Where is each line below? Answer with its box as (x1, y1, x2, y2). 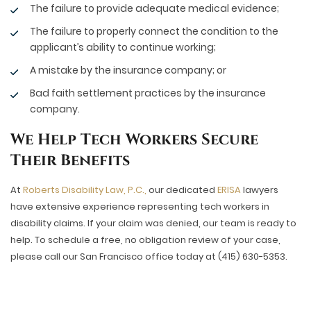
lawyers (241, 183, 278, 196)
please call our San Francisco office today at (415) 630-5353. (10, 250, 287, 263)
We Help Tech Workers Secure (10, 130, 258, 150)
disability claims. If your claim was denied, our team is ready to (10, 217, 296, 230)
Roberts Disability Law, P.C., (23, 183, 146, 196)
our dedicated (149, 183, 217, 196)
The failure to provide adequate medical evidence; (30, 1, 279, 15)
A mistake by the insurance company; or (30, 63, 226, 77)
